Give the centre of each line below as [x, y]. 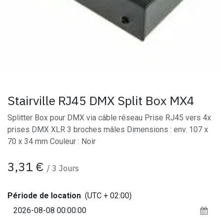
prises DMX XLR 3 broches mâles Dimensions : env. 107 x [108, 129]
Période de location [44, 196]
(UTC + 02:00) [108, 196]
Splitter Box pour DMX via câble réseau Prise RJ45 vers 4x [109, 118]
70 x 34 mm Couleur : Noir [52, 141]
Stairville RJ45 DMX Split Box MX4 [101, 100]
